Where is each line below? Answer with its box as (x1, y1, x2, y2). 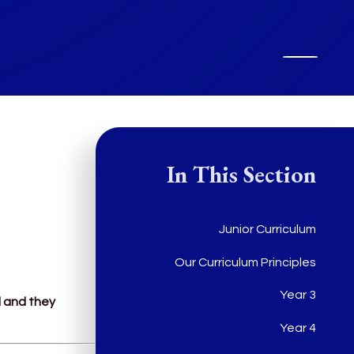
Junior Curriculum (219, 223, 316, 236)
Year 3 (280, 288, 316, 302)
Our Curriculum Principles (175, 255, 316, 269)
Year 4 (280, 322, 316, 335)
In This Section (167, 158, 316, 190)
